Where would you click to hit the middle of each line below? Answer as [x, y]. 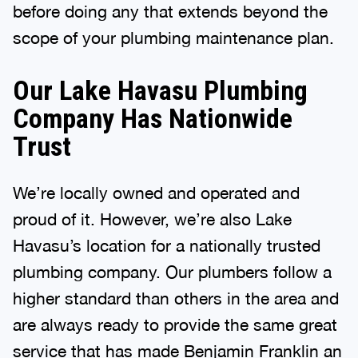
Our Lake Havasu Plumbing [160, 90]
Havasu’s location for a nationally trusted [167, 245]
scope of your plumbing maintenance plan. [173, 37]
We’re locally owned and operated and [156, 192]
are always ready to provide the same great [175, 324]
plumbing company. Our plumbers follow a [172, 271]
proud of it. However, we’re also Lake [152, 219]
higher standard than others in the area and [176, 298]
